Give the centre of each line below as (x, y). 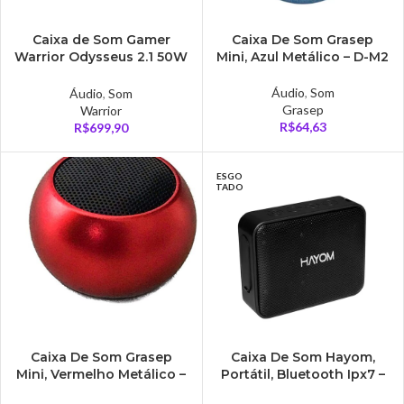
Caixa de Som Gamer (101, 39)
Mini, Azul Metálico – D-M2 (303, 56)
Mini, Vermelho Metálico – (101, 374)
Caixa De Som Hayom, (303, 357)
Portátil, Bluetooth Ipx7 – (303, 374)
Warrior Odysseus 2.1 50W (101, 56)
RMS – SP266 (101, 73)
